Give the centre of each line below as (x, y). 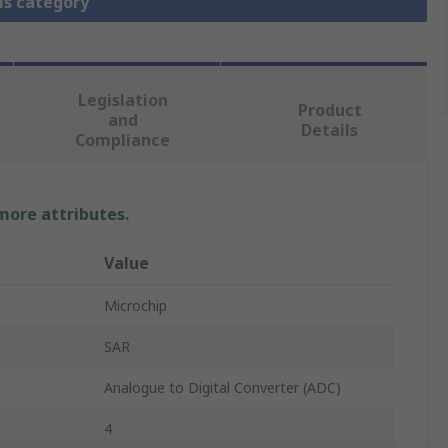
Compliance (123, 140)
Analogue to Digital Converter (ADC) (222, 388)
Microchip (135, 306)
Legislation (122, 100)
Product (329, 110)
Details (330, 130)
